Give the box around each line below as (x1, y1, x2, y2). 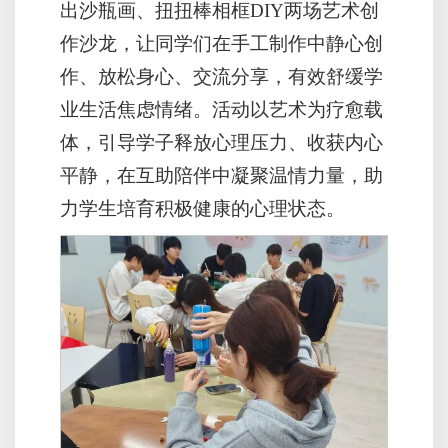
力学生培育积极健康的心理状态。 (60, 197, 345, 219)
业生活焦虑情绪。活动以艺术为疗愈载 (60, 98, 383, 120)
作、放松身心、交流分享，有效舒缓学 (60, 65, 383, 87)
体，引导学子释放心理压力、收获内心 (60, 131, 383, 153)
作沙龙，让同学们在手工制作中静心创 (60, 32, 383, 54)
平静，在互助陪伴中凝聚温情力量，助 (60, 164, 383, 186)
